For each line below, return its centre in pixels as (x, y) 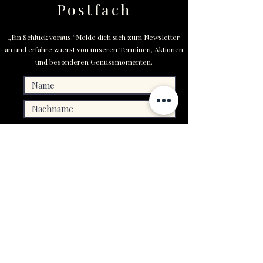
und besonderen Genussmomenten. (94, 62)
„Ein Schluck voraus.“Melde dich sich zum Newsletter (94, 37)
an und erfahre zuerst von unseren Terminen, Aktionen (94, 49)
